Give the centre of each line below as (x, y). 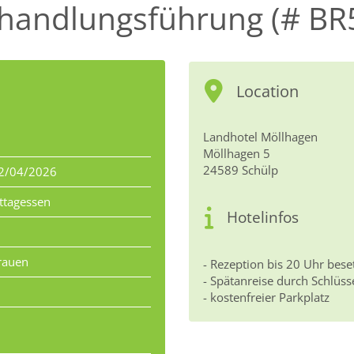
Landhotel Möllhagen (260, 137)
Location (267, 91)
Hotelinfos (263, 217)
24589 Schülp (241, 170)
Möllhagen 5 (237, 153)
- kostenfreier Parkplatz (266, 297)
